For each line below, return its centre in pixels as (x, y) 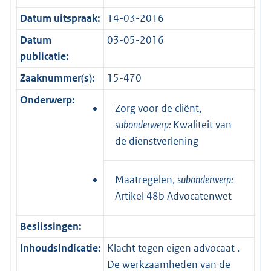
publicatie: (44, 56)
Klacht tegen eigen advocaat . (173, 248)
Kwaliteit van (202, 124)
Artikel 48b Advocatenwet (173, 196)
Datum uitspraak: (60, 18)
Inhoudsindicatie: (60, 248)
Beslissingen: (51, 226)
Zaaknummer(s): (57, 78)
